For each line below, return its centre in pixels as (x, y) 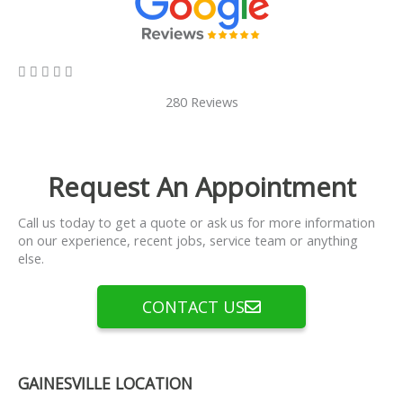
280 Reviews (201, 101)
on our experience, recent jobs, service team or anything (188, 240)
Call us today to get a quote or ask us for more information (197, 222)
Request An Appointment (201, 187)
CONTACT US (193, 306)
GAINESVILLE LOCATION (105, 383)
